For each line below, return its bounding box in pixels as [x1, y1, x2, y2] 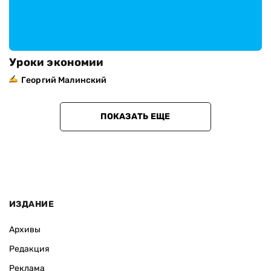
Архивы [9, 224, 41, 235]
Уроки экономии [9, 56, 103, 69]
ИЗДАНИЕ [9, 199, 54, 209]
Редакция [9, 244, 50, 254]
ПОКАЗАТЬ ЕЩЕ [100, 111, 171, 122]
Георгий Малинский [21, 75, 107, 85]
